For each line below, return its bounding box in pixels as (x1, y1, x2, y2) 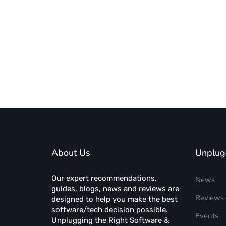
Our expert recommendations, (51, 174, 157, 183)
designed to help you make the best (51, 195, 178, 204)
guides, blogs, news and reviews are (51, 184, 179, 193)
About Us (51, 147, 90, 159)
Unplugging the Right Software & (51, 216, 169, 225)
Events (195, 211, 218, 221)
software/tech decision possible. (51, 205, 168, 214)
